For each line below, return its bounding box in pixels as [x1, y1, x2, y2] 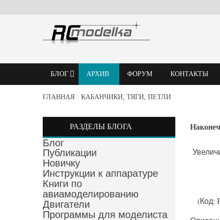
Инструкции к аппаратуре [43, 168, 158, 179]
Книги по [43, 178, 82, 189]
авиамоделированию [43, 189, 138, 199]
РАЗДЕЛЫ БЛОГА [70, 122, 132, 131]
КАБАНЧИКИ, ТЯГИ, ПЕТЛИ [81, 93, 171, 101]
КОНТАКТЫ [170, 70, 208, 78]
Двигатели [43, 199, 90, 210]
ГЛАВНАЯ [43, 93, 75, 101]
